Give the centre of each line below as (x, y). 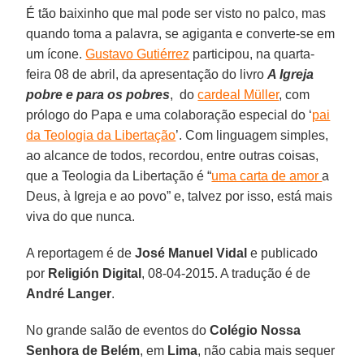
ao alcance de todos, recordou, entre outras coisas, (173, 155)
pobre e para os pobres (98, 94)
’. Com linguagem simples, (252, 135)
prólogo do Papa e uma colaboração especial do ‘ (169, 115)
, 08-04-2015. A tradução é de (226, 273)
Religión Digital (95, 273)
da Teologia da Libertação (101, 135)
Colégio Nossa (256, 330)
